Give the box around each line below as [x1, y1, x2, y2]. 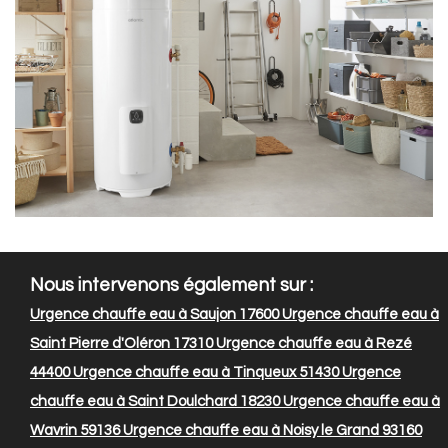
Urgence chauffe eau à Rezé [213, 336, 412, 352]
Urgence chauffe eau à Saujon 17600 [30, 307, 279, 323]
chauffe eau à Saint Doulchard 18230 [30, 394, 280, 410]
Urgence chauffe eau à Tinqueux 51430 [70, 365, 339, 381]
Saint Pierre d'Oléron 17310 [30, 336, 213, 352]
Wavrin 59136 [30, 423, 120, 439]
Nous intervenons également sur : [30, 276, 313, 296]
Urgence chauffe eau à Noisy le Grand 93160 [120, 423, 422, 439]
